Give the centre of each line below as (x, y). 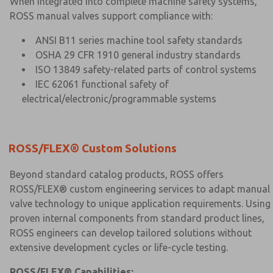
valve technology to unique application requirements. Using (140, 203)
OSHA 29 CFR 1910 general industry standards (138, 55)
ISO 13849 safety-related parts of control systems (146, 69)
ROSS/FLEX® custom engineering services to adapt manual (140, 189)
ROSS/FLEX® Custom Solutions (93, 148)
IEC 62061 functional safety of (102, 84)
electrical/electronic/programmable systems (119, 98)
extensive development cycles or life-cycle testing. (119, 247)
